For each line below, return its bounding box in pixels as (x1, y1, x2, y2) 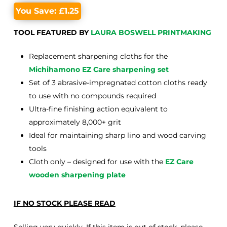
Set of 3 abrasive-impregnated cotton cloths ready (28, 78, 207, 88)
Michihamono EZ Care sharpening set (28, 65, 169, 74)
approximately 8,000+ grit (28, 118, 121, 127)
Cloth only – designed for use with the (28, 157, 165, 167)
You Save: (15, 6, 59, 16)
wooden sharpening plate (28, 170, 126, 180)
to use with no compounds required (28, 91, 156, 101)
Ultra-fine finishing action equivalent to (28, 104, 168, 114)
